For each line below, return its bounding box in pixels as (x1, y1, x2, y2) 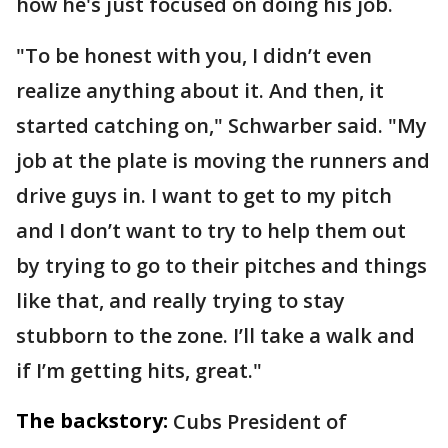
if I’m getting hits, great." (16, 357, 262, 384)
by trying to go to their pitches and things (16, 252, 427, 279)
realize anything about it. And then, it (16, 77, 384, 104)
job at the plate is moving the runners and (16, 147, 430, 174)
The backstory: (16, 407, 168, 434)
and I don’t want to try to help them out (16, 217, 406, 244)
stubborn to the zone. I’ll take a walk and (16, 322, 415, 349)
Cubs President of (173, 408, 347, 435)
